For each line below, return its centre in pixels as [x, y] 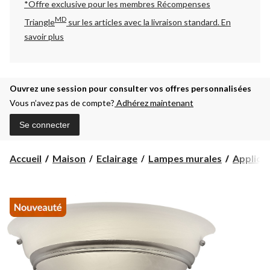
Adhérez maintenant [154, 102]
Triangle [39, 22]
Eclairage [117, 158]
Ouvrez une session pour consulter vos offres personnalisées [130, 88]
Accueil [26, 158]
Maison [69, 158]
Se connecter [45, 124]
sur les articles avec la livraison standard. [144, 22]
